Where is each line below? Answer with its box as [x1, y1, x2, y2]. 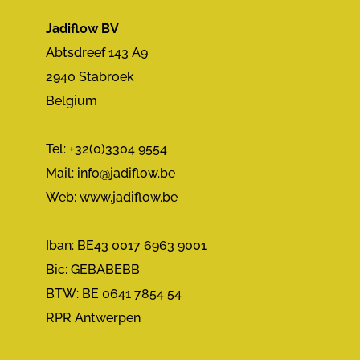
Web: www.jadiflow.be [46, 190, 178, 205]
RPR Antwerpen [46, 310, 141, 325]
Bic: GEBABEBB [46, 262, 141, 277]
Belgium [46, 93, 98, 108]
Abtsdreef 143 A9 [46, 45, 149, 60]
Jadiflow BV [46, 21, 120, 36]
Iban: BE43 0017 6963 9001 [46, 238, 207, 253]
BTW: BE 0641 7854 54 [46, 286, 182, 301]
